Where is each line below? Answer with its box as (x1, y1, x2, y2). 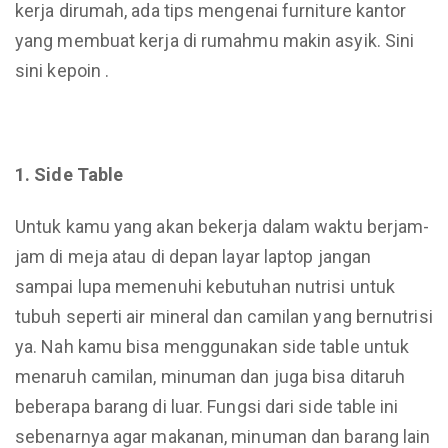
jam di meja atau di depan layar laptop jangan (15, 246, 372, 267)
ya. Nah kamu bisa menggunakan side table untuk (15, 336, 410, 357)
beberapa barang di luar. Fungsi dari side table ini (15, 396, 399, 417)
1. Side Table (15, 164, 124, 185)
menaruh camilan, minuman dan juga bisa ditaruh (15, 366, 406, 387)
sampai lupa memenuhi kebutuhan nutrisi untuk (15, 276, 395, 297)
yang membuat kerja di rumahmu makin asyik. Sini (15, 30, 415, 51)
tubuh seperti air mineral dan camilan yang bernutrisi (15, 306, 433, 327)
